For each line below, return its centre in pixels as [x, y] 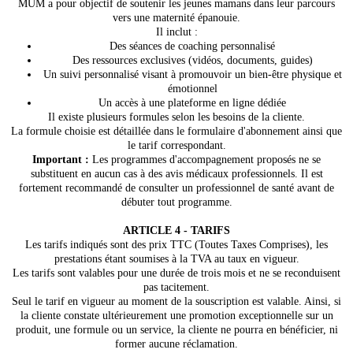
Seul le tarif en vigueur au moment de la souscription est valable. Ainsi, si [176, 301]
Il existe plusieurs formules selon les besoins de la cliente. [176, 117]
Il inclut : [176, 32]
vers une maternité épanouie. [176, 18]
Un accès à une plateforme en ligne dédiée [192, 103]
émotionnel [192, 89]
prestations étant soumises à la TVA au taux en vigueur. [176, 259]
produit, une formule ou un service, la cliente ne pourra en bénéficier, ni [176, 330]
